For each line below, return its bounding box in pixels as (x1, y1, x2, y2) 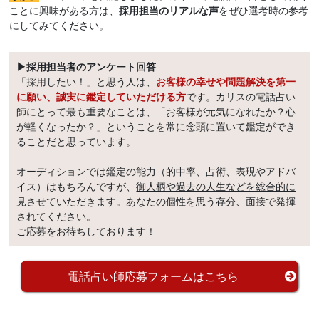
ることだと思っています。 (16, 134, 137, 149)
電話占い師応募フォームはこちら (68, 268, 239, 285)
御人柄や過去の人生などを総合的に (136, 179, 296, 194)
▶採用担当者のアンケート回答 (16, 59, 157, 74)
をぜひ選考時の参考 (219, 3, 309, 18)
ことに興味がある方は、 (9, 3, 120, 18)
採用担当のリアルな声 (119, 3, 219, 18)
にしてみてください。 (9, 18, 110, 33)
